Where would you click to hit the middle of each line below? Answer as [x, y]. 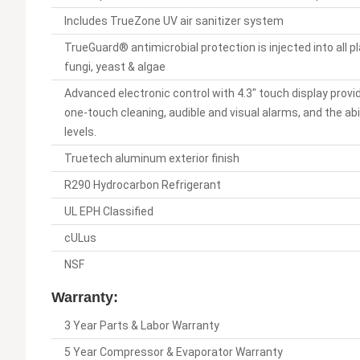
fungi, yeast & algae [115, 67]
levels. [80, 132]
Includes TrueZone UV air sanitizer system [174, 21]
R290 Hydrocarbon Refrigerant [143, 185]
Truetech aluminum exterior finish [152, 159]
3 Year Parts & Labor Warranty [142, 326]
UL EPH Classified [109, 212]
